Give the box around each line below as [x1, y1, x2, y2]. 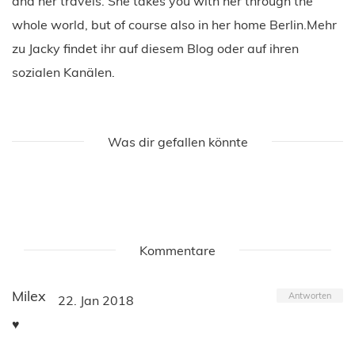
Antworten [288, 289, 331, 301]
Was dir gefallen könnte [107, 133, 248, 150]
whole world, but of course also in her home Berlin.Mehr [12, 16, 337, 32]
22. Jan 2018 [58, 292, 134, 308]
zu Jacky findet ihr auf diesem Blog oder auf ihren [12, 40, 299, 56]
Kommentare [139, 242, 216, 258]
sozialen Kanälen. [12, 63, 115, 80]
